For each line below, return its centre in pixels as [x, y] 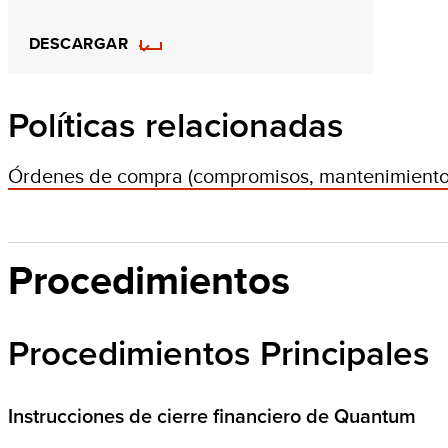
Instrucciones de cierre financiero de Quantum [212, 417]
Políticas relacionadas [176, 126]
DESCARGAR [78, 43]
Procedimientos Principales [219, 354]
